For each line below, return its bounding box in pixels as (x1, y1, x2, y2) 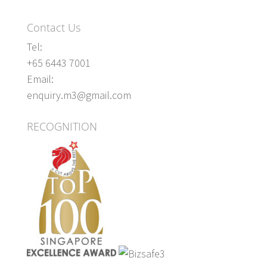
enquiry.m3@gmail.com (26, 88, 131, 102)
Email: (26, 72, 54, 86)
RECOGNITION (26, 119, 97, 133)
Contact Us (26, 20, 80, 35)
